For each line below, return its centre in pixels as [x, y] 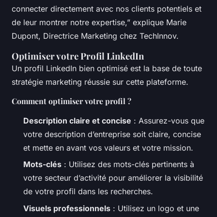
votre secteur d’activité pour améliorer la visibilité [113, 178]
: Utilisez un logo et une [155, 208]
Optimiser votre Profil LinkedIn [78, 56]
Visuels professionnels [67, 208]
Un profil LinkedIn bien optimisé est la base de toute [107, 68]
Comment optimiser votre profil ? [71, 101]
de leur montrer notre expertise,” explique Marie [99, 22]
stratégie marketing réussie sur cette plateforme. [100, 82]
